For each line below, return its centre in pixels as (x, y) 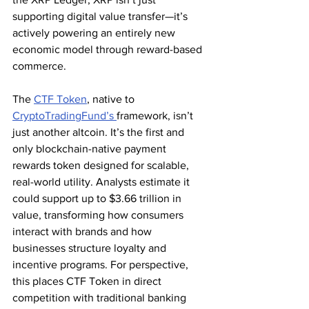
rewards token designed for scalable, (102, 165)
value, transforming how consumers (99, 215)
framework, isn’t (156, 115)
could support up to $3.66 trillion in (98, 198)
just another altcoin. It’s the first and (100, 132)
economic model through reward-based (109, 49)
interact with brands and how (83, 231)
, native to (112, 99)
